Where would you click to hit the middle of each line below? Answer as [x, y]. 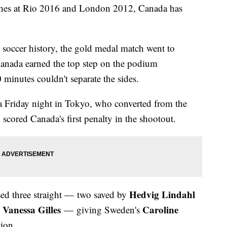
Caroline [160, 210]
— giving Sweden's [102, 210]
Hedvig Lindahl [162, 195]
